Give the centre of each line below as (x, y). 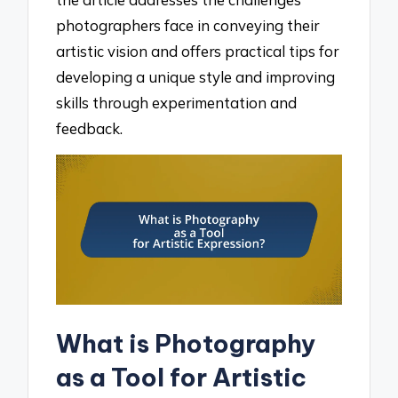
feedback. (90, 128)
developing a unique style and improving (196, 76)
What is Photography (186, 343)
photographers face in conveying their (188, 25)
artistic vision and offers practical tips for (198, 51)
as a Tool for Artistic (182, 377)
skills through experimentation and (177, 102)
